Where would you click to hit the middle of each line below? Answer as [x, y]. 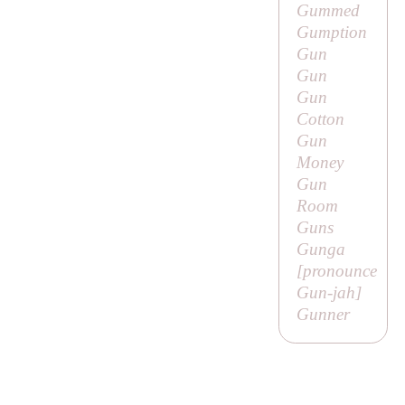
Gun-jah [325, 293]
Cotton [320, 119]
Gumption [331, 33]
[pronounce [336, 271]
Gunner [323, 315]
